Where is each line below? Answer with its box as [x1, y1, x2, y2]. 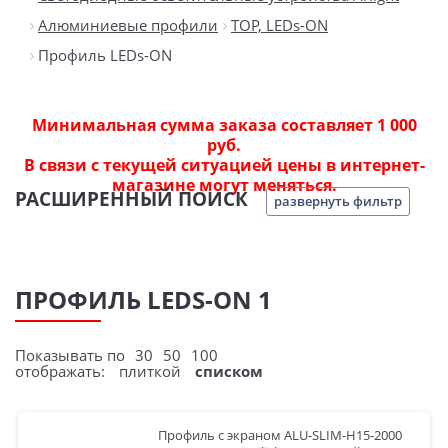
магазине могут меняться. [111, 174, 337, 196]
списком [195, 361, 263, 381]
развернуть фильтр [274, 192, 402, 210]
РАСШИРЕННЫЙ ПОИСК [15, 186, 248, 212]
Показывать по [15, 345, 125, 365]
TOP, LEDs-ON [231, 15, 328, 35]
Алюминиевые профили [38, 15, 218, 35]
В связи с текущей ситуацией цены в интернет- [23, 154, 425, 176]
